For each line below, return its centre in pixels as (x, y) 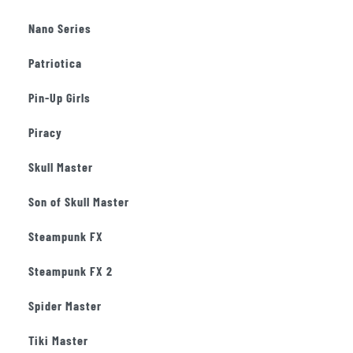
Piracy (45, 132)
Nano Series (60, 28)
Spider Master (65, 305)
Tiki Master (58, 340)
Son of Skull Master (79, 201)
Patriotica (55, 63)
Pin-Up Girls (59, 97)
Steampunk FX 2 (71, 271)
